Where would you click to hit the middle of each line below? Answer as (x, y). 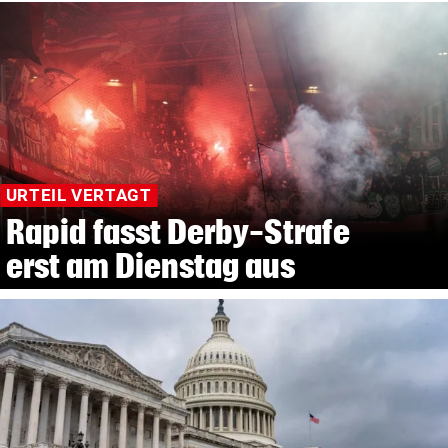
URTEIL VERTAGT (78, 195)
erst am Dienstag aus (150, 266)
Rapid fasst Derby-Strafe (177, 232)
